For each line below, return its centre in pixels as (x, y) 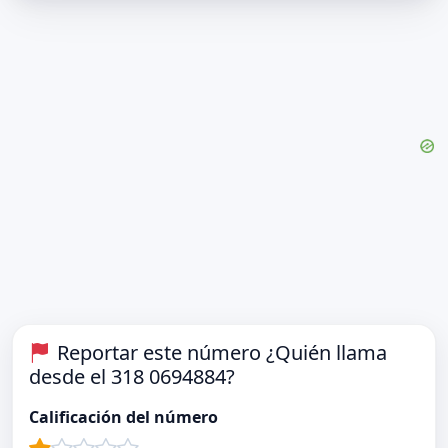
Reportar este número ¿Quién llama (222, 353)
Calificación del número (123, 417)
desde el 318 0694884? (132, 377)
